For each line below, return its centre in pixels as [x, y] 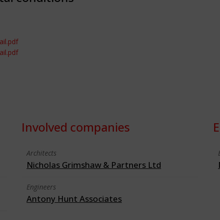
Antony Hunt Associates [74, 199]
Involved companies [76, 127]
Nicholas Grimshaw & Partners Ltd [94, 165]
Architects [41, 153]
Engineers [41, 187]
